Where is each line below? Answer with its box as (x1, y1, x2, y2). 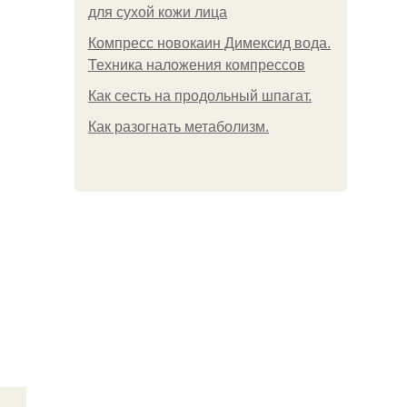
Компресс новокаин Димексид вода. (88, 35, 331, 51)
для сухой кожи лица (88, 5, 227, 20)
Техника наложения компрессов (88, 57, 305, 73)
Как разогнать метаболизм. (88, 119, 269, 134)
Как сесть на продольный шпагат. (88, 88, 312, 104)
